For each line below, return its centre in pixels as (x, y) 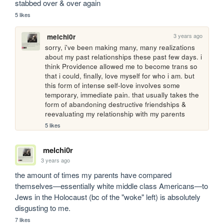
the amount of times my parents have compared (93, 174)
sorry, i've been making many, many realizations (120, 47)
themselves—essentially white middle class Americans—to (112, 185)
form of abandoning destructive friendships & (116, 104)
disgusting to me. (44, 207)
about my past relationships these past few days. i (124, 56)
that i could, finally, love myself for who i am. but (120, 75)
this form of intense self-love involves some (113, 85)
